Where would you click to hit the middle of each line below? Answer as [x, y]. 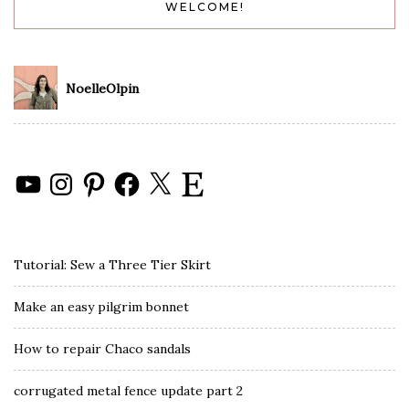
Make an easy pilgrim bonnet [101, 307]
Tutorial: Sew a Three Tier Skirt [112, 265]
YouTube [40, 175]
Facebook [141, 175]
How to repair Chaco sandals [102, 349]
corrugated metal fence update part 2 [128, 391]
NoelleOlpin [102, 89]
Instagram [77, 175]
